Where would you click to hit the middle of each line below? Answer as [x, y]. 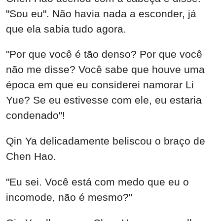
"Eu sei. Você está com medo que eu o [97, 182]
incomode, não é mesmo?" [69, 197]
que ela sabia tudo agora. [66, 29]
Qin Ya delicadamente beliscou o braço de [106, 141]
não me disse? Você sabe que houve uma [105, 70]
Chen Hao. [31, 156]
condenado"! [36, 115]
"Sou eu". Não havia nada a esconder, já [101, 13]
